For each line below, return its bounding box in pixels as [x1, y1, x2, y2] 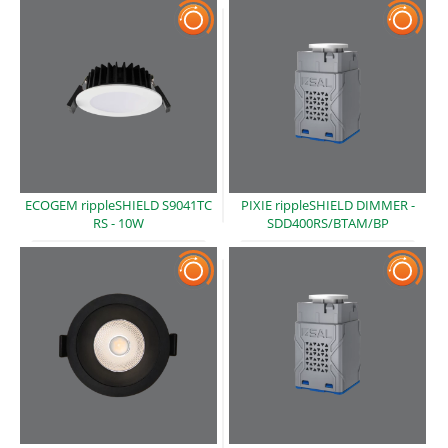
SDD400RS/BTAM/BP [266, 213, 389, 232]
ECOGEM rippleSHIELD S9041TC [25, 195, 212, 214]
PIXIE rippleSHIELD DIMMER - [240, 195, 415, 214]
